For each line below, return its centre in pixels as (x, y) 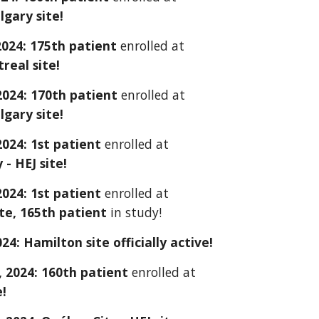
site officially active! (148, 242)
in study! (136, 212)
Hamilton (53, 242)
